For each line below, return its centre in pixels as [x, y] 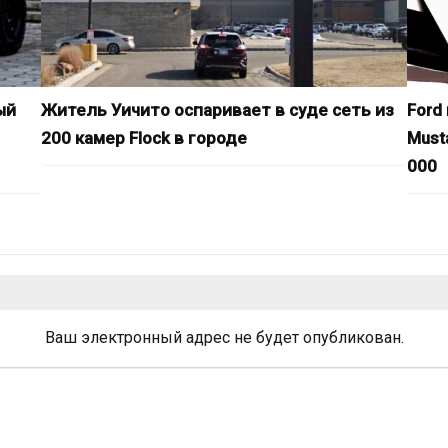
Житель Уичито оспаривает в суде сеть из [217, 110]
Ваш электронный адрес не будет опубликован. [224, 337]
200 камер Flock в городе [143, 138]
